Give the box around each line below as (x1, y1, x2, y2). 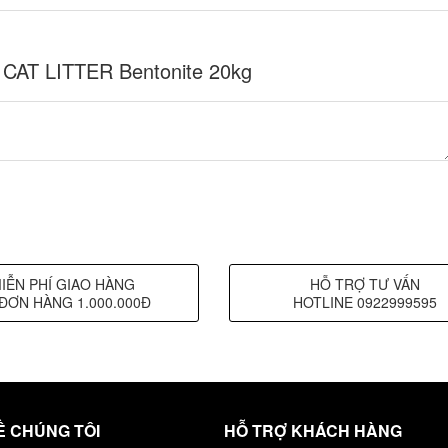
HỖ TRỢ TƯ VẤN (310, 274, 421, 295)
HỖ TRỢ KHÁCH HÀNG (224, 419, 402, 443)
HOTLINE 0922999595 (293, 292, 438, 313)
